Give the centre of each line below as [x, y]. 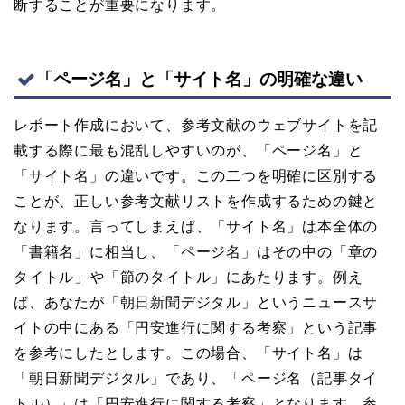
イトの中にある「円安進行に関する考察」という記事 [196, 328]
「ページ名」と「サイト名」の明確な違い [199, 80]
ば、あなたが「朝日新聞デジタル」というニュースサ [196, 303]
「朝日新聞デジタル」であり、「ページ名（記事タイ [196, 379]
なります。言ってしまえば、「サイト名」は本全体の [196, 227]
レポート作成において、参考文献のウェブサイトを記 [196, 126]
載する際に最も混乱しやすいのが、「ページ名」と [188, 151]
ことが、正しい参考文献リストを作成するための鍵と [196, 202]
